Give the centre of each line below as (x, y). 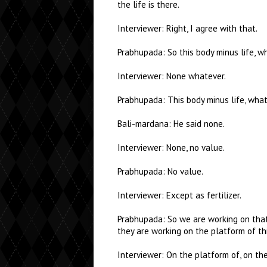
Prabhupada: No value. (160, 171)
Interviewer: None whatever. (172, 76)
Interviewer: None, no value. (171, 148)
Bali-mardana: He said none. (171, 124)
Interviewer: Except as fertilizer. (179, 195)
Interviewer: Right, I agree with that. (187, 28)
